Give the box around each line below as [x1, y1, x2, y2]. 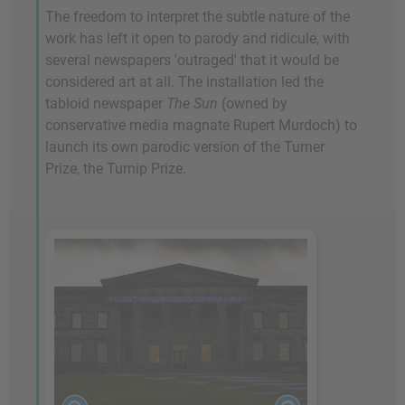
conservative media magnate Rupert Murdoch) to [45, 117, 357, 134]
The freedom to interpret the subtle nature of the [45, 8, 350, 25]
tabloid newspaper [45, 95, 166, 112]
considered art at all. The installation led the [45, 73, 324, 90]
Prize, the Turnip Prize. [45, 160, 186, 177]
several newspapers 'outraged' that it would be [45, 52, 339, 69]
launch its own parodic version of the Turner [45, 138, 325, 155]
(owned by [218, 95, 287, 112]
